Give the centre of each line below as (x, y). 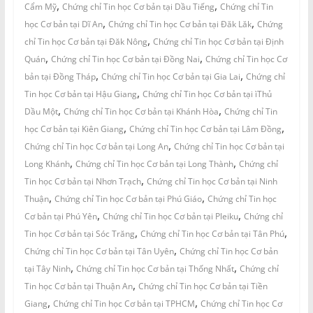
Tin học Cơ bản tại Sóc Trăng (79, 234)
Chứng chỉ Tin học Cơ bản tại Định (218, 42)
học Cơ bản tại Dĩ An (63, 24)
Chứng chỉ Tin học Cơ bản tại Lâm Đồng (205, 129)
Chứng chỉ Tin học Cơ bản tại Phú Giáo (128, 199)
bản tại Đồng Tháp (60, 77)
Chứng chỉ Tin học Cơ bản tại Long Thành (154, 164)
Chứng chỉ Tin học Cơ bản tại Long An (96, 147)
